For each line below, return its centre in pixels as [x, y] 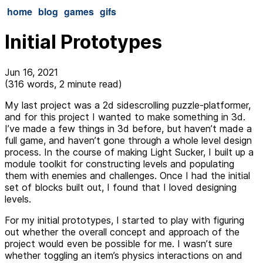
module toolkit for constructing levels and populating [119, 163]
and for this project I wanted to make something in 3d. [125, 117]
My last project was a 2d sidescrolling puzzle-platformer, [128, 105]
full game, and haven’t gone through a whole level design [128, 140]
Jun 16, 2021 [31, 72]
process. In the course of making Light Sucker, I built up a [129, 152]
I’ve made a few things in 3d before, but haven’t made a [128, 128]
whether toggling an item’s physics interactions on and [124, 255]
